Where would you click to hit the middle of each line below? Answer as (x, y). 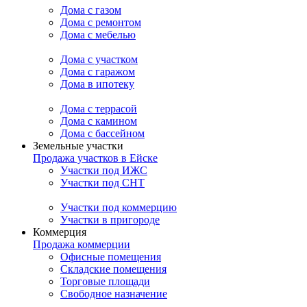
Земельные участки (78, 146)
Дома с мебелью (98, 35)
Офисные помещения (111, 257)
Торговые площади (105, 281)
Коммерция (60, 232)
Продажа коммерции (82, 244)
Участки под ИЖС (104, 170)
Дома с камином (99, 121)
